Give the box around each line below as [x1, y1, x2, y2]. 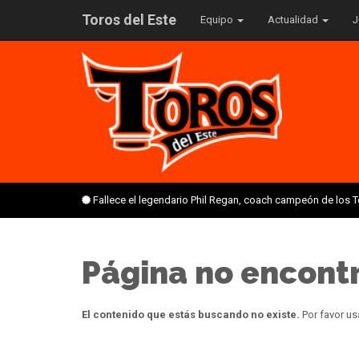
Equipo [200, 14, 236, 26]
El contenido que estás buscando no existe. [82, 308, 300, 321]
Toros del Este [82, 11, 176, 28]
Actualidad [268, 14, 321, 26]
